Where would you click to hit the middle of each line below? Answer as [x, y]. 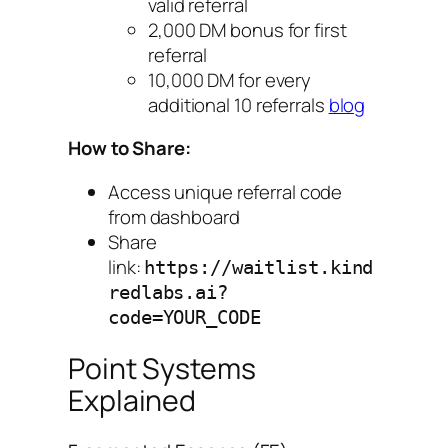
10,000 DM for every [230, 79]
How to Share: [129, 148]
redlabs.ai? [168, 292]
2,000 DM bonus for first [247, 29]
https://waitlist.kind [259, 267]
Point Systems [162, 369]
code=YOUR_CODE [184, 317]
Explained [132, 401]
